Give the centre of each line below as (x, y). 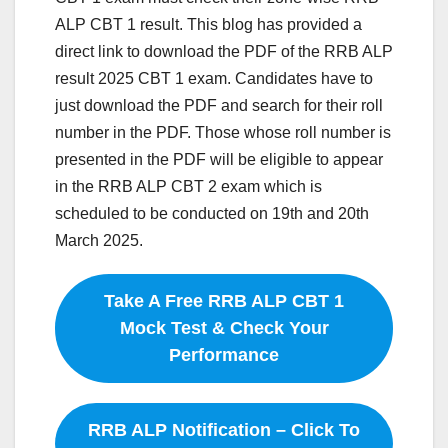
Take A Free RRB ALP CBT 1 (224, 300)
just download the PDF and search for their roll (219, 105)
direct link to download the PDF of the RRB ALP (224, 51)
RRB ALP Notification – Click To (224, 429)
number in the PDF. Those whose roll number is (223, 132)
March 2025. (99, 240)
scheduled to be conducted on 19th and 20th (212, 213)
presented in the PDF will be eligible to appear (219, 159)
